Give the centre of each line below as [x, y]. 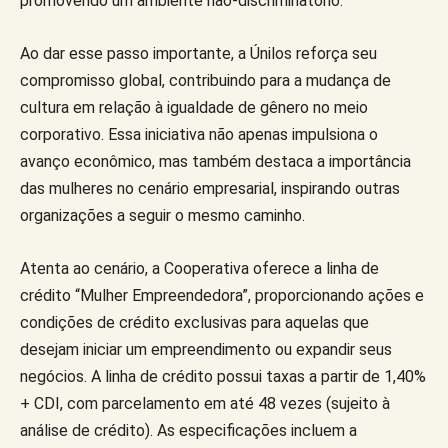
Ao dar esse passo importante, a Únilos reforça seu [198, 53]
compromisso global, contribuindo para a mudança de [205, 80]
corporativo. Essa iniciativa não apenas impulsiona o [199, 134]
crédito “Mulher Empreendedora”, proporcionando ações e [222, 295]
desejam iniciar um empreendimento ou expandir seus [206, 349]
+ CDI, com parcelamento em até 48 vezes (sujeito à [205, 403]
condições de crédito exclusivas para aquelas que [194, 322]
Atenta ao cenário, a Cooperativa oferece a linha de [199, 268]
